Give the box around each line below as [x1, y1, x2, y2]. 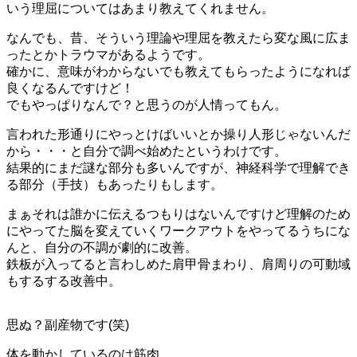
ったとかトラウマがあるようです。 [6, 47, 210, 61]
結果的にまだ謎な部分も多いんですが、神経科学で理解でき [6, 160, 351, 175]
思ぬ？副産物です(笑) [6, 317, 129, 331]
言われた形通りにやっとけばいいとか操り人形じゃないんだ [6, 127, 351, 141]
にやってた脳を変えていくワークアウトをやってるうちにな [6, 223, 351, 237]
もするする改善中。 [6, 273, 121, 288]
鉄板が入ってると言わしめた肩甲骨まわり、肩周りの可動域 [6, 257, 351, 271]
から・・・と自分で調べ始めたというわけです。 [6, 143, 287, 158]
